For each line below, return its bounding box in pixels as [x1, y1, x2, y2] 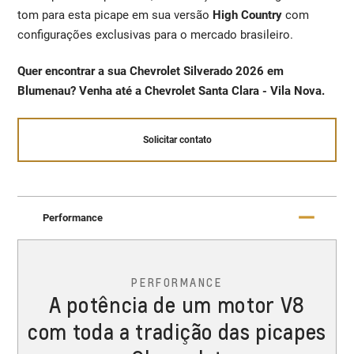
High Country [213, 7, 286, 22]
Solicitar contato [142, 134, 212, 146]
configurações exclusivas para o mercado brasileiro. [17, 27, 294, 42]
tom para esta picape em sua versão [17, 7, 213, 22]
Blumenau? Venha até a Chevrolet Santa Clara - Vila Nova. [17, 83, 326, 98]
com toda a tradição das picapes [27, 318, 327, 345]
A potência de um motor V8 [49, 291, 305, 318]
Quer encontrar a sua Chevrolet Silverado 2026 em [17, 63, 284, 78]
